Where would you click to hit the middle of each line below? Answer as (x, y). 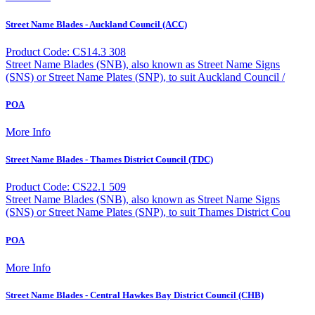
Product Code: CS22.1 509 (66, 187)
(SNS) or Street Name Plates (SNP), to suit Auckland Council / (145, 77)
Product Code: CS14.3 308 (66, 51)
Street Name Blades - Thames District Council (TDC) (109, 160)
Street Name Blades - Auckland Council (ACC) (96, 24)
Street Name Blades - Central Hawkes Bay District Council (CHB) (135, 295)
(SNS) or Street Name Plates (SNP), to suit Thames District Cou (148, 212)
